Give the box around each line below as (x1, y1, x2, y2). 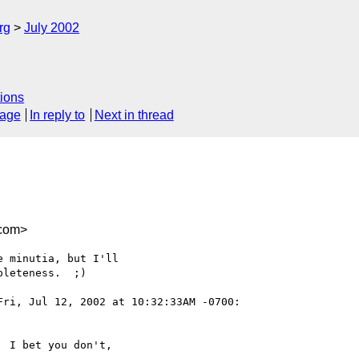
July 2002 (24, 21, 79, 34)
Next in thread (94, 108, 174, 123)
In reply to (30, 108, 86, 123)
